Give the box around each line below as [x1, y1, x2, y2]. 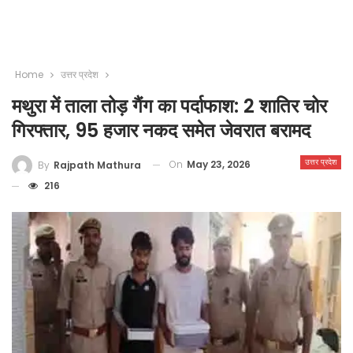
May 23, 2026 [187, 158, 251, 171]
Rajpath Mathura [54, 158, 141, 172]
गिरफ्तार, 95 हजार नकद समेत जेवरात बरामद [12, 117, 310, 143]
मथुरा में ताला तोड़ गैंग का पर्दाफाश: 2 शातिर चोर [12, 93, 327, 119]
